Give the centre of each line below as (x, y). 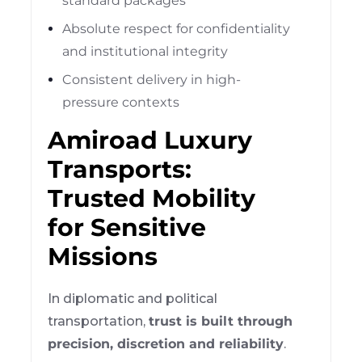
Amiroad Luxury (150, 140)
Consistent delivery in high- (152, 79)
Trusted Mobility (152, 198)
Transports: (120, 169)
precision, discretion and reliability (166, 343)
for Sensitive (127, 227)
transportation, (99, 321)
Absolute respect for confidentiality (177, 28)
